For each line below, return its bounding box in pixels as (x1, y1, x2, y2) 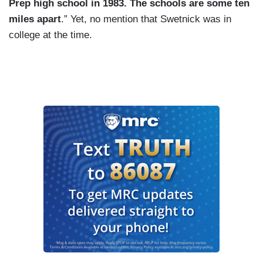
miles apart (9, 14, 61, 25)
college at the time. (9, 29, 92, 41)
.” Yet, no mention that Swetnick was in (61, 14, 231, 25)
